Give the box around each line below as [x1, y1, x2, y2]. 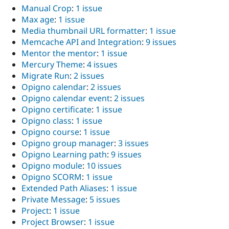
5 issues [89, 193, 120, 205]
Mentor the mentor [21, 47, 97, 59]
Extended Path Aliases [21, 182, 106, 194]
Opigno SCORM [21, 171, 82, 182]
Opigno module [21, 159, 82, 171]
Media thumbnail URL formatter [21, 25, 145, 36]
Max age [21, 13, 54, 25]
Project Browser [21, 216, 84, 227]
